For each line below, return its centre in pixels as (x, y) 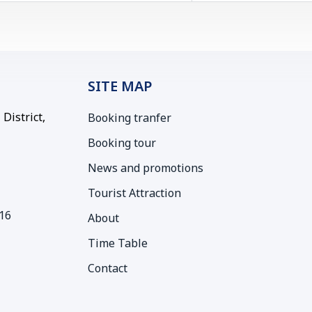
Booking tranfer (130, 118)
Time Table (118, 244)
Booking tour (122, 143)
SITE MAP (120, 87)
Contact (108, 269)
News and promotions (146, 169)
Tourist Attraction (134, 194)
